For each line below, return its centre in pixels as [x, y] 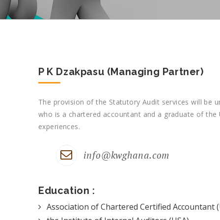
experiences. [59, 127]
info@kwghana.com [127, 155]
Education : [67, 191]
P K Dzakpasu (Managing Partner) [121, 72]
